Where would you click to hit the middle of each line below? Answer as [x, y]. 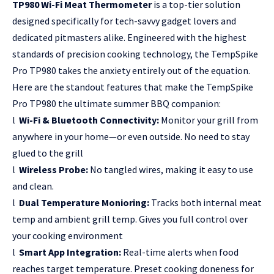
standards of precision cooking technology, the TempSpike [135, 54]
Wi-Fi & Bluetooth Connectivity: [90, 120]
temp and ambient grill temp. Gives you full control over [130, 219]
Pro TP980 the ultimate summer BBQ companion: [117, 104]
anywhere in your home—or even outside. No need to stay [131, 137]
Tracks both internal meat [206, 203]
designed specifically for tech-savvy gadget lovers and [124, 21]
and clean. [33, 186]
